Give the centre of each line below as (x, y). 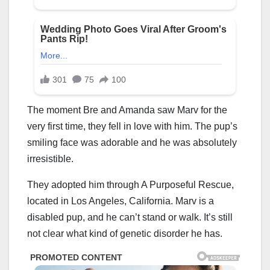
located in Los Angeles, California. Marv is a (121, 201)
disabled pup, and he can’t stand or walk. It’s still (130, 217)
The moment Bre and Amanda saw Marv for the (127, 110)
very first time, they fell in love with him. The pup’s (132, 126)
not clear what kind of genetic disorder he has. (126, 233)
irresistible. (50, 159)
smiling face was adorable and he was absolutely (132, 142)
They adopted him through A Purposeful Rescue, (130, 184)
